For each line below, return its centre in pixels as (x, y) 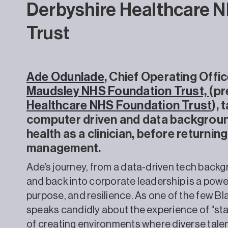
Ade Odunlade (65, 77)
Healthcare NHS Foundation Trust (119, 105)
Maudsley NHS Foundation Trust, (118, 91)
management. (64, 148)
